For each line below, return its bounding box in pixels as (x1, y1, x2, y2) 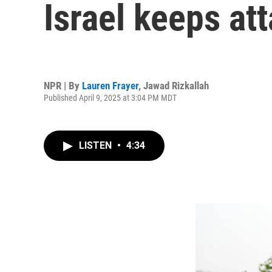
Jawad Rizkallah (143, 79, 209, 92)
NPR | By (44, 79, 82, 92)
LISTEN (79, 140, 114, 151)
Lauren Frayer (82, 79, 138, 92)
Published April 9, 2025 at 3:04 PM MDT (44, 92, 177, 103)
